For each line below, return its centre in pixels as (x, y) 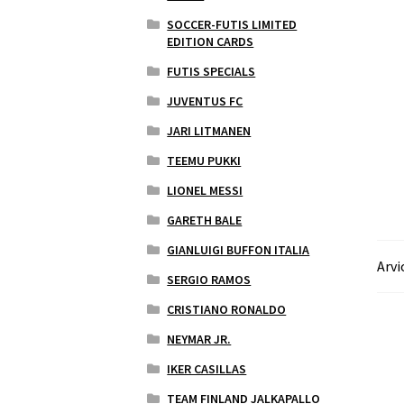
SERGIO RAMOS (209, 279)
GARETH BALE (205, 220)
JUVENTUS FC (205, 101)
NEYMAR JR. (199, 339)
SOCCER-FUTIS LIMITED (232, 24)
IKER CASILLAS (207, 368)
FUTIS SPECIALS (211, 71)
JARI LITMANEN (209, 130)
